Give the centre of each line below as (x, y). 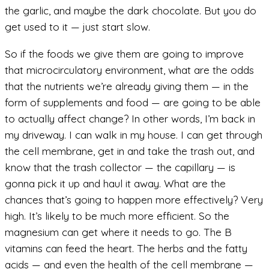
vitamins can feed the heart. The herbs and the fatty (126, 248)
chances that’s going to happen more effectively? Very (134, 199)
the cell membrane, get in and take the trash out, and (130, 151)
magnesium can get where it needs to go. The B (118, 232)
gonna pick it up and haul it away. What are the (115, 183)
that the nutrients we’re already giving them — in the (127, 86)
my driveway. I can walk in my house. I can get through (134, 134)
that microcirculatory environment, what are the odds (129, 70)
